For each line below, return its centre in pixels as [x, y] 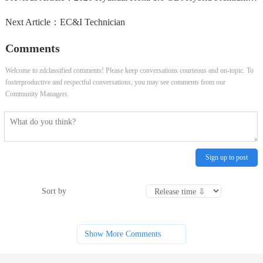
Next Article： [32, 22]
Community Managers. [37, 94]
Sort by [54, 191]
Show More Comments [122, 234]
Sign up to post [227, 158]
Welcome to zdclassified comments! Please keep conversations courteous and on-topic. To [129, 70]
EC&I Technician [92, 22]
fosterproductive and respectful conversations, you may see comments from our [115, 82]
